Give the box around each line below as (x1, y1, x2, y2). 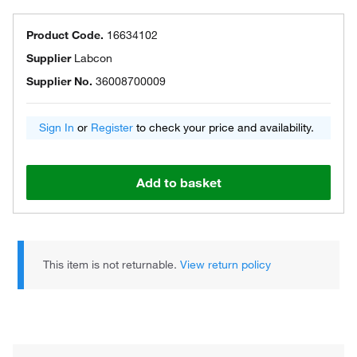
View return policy (180, 257, 272, 272)
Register (91, 120, 133, 135)
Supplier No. (26, 74, 92, 88)
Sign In (39, 120, 74, 135)
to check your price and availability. (133, 120, 314, 135)
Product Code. (26, 28, 104, 42)
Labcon (74, 51, 112, 65)
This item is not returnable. (43, 257, 181, 272)
